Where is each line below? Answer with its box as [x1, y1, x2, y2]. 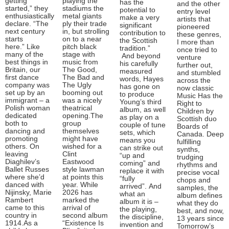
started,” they [5, 4, 48, 12]
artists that [177, 15, 211, 23]
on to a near [62, 35, 102, 43]
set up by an [5, 88, 45, 97]
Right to [177, 99, 202, 107]
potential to [120, 6, 155, 14]
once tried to [177, 45, 217, 54]
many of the [5, 50, 43, 58]
